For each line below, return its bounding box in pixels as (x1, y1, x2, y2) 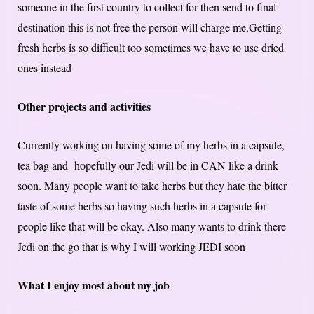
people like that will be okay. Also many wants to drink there (18, 218, 286, 233)
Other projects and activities (18, 97, 151, 114)
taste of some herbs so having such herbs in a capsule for (18, 198, 266, 213)
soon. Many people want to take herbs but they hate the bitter (18, 177, 287, 193)
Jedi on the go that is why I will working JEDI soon (18, 238, 245, 254)
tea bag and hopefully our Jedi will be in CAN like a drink (18, 157, 278, 172)
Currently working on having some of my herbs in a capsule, (18, 137, 285, 152)
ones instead (18, 60, 71, 75)
